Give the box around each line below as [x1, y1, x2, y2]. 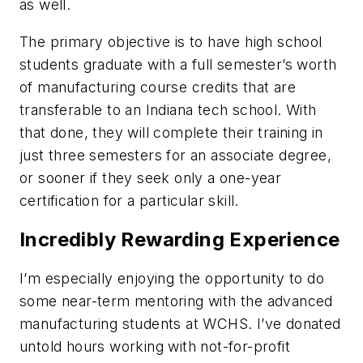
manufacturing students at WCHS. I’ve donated [19, 314, 341, 332]
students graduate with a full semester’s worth [19, 55, 337, 73]
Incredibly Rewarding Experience [19, 227, 340, 251]
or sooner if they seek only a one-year [19, 169, 282, 186]
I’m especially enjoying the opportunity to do [19, 269, 324, 287]
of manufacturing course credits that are [19, 78, 296, 96]
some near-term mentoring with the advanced [19, 292, 333, 310]
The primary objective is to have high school [19, 32, 322, 50]
